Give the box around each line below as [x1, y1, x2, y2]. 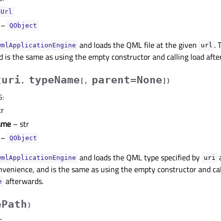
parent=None [92, 74, 162, 86]
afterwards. [3, 175, 44, 187]
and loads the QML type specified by [77, 151, 202, 163]
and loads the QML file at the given [77, 38, 199, 51]
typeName [29, 74, 80, 86]
